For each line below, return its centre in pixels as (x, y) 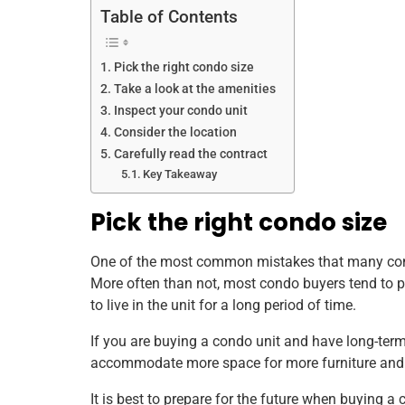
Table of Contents (169, 16)
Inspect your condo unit (180, 110)
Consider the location (175, 132)
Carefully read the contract (190, 154)
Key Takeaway (180, 174)
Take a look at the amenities (194, 89)
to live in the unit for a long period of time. (223, 305)
